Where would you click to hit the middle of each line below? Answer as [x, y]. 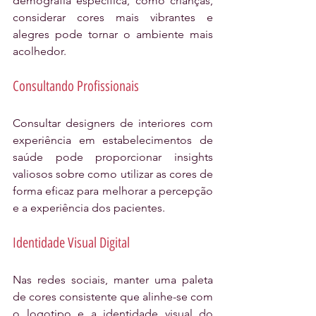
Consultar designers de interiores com [113, 123]
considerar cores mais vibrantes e [113, 18]
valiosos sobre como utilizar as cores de [113, 174]
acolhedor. [39, 51]
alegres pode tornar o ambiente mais [113, 35]
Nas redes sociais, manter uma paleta [113, 280]
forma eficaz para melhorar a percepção [113, 191]
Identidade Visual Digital [71, 243]
